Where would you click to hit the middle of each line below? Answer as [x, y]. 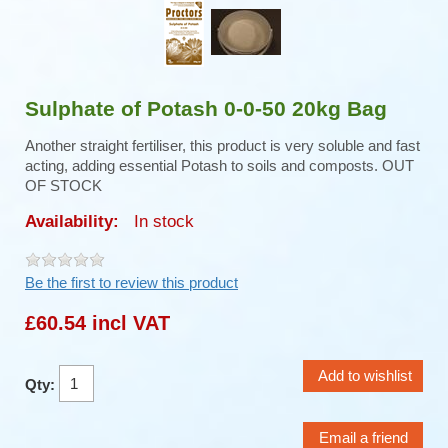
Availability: [74, 221]
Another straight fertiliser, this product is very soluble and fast [222, 145]
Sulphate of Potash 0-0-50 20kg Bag [206, 108]
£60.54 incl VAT [97, 323]
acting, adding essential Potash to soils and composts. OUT [219, 165]
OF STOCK [63, 185]
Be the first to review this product [131, 282]
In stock [163, 221]
